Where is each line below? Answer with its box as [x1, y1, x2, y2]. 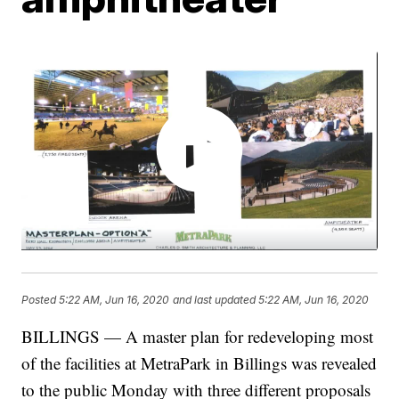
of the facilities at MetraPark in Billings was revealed [21, 352, 378, 375]
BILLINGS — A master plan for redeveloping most [21, 325, 374, 348]
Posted [21, 292, 60, 306]
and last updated [173, 292, 256, 306]
